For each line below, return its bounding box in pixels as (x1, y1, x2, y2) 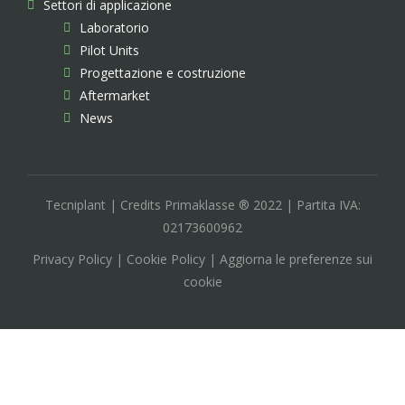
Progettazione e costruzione (79, 64, 246, 82)
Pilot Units (79, 42, 139, 60)
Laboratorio (79, 19, 149, 37)
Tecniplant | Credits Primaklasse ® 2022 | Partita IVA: (44, 196, 361, 214)
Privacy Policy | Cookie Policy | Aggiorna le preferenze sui (33, 250, 372, 268)
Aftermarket (79, 87, 150, 105)
